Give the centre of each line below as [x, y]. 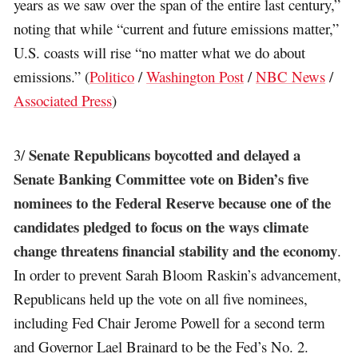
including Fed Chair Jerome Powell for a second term [170, 322]
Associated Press [63, 101]
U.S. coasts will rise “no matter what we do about [160, 53]
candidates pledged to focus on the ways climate [161, 226]
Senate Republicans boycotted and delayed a [165, 154]
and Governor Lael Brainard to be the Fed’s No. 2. [161, 346]
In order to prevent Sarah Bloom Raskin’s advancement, [178, 274]
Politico [112, 77]
